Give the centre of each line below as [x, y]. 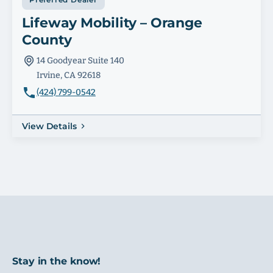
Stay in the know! [57, 261]
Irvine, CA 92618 [69, 75]
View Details [49, 126]
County [47, 40]
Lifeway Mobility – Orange [112, 23]
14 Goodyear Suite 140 [80, 61]
